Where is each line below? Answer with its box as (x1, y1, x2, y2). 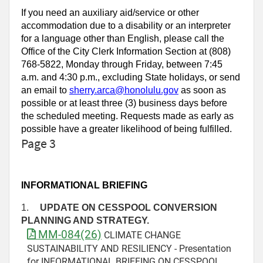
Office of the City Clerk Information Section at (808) (21, 46, 231, 56)
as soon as (178, 85, 226, 95)
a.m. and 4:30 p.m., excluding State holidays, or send (21, 72, 240, 82)
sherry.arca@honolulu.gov (69, 85, 178, 95)
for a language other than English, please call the (21, 33, 224, 43)
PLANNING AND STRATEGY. (21, 215, 149, 225)
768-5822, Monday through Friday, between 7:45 (21, 59, 222, 69)
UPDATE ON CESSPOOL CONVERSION (40, 202, 217, 213)
